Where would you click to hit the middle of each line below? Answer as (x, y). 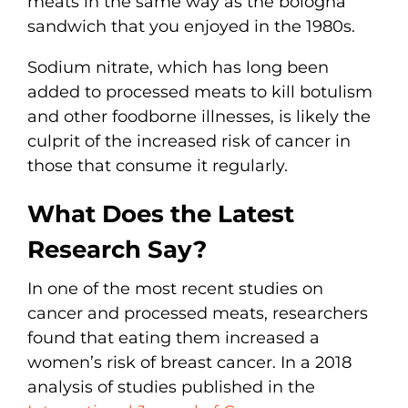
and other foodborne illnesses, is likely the (199, 116)
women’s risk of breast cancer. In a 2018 (189, 362)
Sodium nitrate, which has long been (178, 67)
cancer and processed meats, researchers (198, 313)
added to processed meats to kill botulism (200, 92)
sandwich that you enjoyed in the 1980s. (194, 26)
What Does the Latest (161, 214)
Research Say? (117, 249)
